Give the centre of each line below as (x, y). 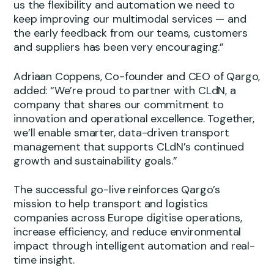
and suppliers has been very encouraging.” (119, 47)
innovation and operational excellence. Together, (134, 118)
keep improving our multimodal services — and (130, 19)
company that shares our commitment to (119, 104)
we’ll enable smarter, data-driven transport (121, 132)
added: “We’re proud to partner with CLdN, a (125, 90)
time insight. (44, 260)
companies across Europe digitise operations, (128, 218)
